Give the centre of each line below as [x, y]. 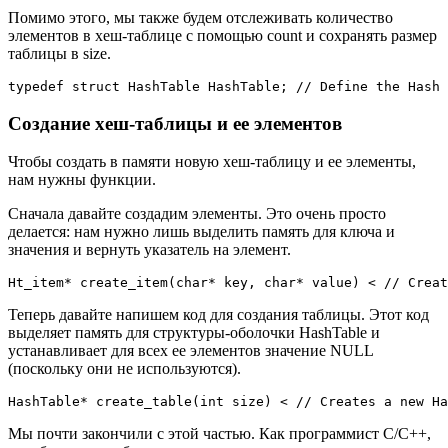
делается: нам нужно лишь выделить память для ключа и [201, 232]
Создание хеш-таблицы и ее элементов [175, 123]
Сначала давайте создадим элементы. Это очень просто [197, 214]
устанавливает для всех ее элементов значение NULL [190, 351]
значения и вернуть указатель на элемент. [149, 250]
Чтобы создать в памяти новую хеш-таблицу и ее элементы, [212, 162]
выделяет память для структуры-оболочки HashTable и [194, 333]
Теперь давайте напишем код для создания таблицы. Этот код [218, 315]
